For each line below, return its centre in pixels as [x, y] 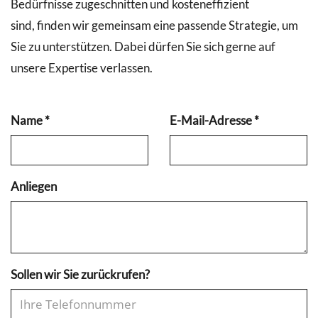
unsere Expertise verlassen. [82, 67]
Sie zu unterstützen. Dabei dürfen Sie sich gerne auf [143, 46]
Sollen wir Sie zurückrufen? [80, 275]
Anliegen [34, 187]
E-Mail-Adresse [212, 121]
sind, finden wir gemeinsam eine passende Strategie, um [154, 25]
